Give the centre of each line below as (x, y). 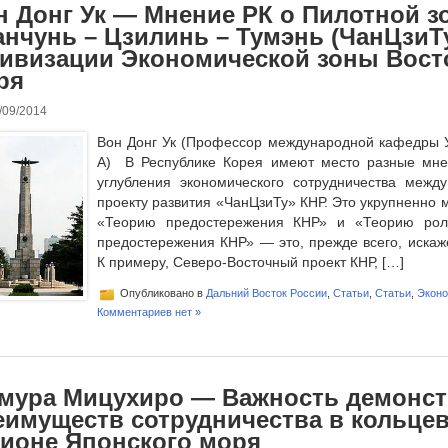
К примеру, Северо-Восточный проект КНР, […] (250, 262)
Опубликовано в (161, 292)
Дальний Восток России (266, 292)
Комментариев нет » (149, 312)
